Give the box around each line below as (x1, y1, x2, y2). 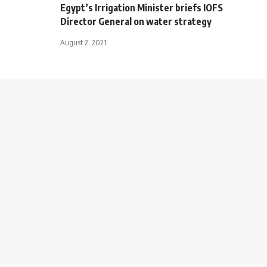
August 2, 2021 (60, 37, 107, 47)
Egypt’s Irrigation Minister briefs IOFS (60, 1, 223, 14)
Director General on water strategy (60, 15, 212, 27)
